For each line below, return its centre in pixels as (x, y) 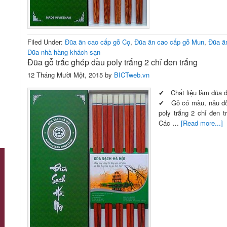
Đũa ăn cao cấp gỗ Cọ (98, 42)
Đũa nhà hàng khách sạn (64, 52)
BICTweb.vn (132, 75)
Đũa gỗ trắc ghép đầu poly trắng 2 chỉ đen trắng (112, 62)
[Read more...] (202, 123)
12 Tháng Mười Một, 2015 (65, 75)
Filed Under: (46, 42)
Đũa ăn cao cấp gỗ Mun (169, 42)
